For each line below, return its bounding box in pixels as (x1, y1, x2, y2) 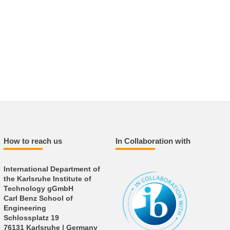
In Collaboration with (116, 137, 191, 146)
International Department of (3, 165, 100, 173)
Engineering (3, 204, 46, 212)
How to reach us (3, 137, 62, 146)
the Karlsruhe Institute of (3, 175, 91, 183)
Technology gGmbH (3, 184, 73, 193)
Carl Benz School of (3, 194, 73, 202)
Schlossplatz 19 (3, 214, 59, 222)
